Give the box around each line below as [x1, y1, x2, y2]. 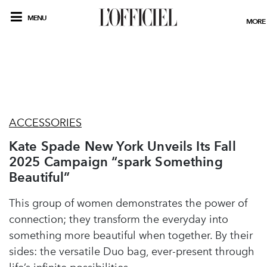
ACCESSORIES [9, 116, 82, 129]
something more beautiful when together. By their [9, 229, 253, 242]
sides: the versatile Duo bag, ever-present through [9, 245, 254, 258]
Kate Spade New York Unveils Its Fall [9, 138, 236, 154]
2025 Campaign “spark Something [9, 154, 223, 169]
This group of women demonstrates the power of [9, 197, 247, 210]
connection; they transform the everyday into [9, 213, 228, 226]
